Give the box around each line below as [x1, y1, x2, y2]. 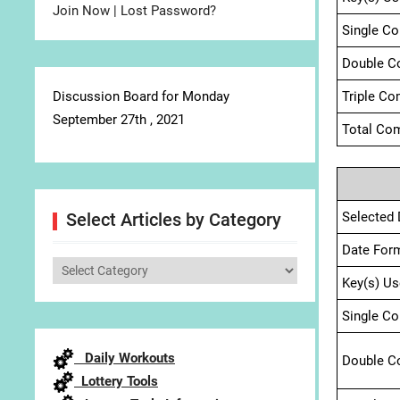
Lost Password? [121, 3, 216, 19]
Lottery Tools [74, 373, 158, 390]
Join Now [53, 3, 110, 19]
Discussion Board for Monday [53, 88, 229, 104]
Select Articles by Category [66, 209, 281, 230]
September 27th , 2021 [53, 112, 185, 128]
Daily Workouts [74, 350, 175, 366]
